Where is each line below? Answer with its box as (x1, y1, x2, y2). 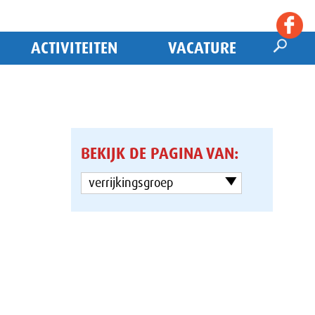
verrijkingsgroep (89, 174, 174, 192)
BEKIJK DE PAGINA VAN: (81, 143, 239, 165)
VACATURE (167, 38, 236, 58)
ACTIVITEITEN (30, 38, 117, 58)
